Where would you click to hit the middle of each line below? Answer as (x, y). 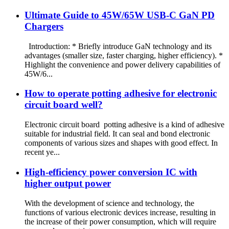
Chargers (44, 26)
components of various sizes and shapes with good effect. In (121, 143)
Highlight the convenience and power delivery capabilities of (122, 64)
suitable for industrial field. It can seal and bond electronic (117, 134)
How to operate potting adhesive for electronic (121, 94)
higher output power (68, 183)
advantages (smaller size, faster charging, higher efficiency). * (124, 55)
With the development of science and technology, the (109, 203)
